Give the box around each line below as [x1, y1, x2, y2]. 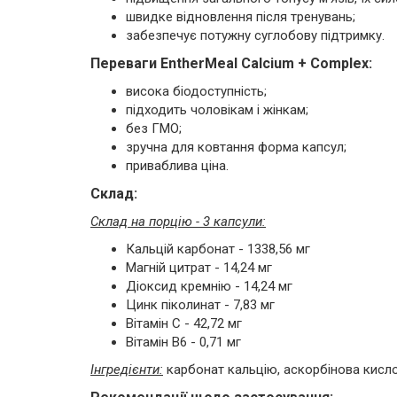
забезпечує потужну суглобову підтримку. [126, 27, 385, 43]
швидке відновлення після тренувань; [126, 9, 355, 25]
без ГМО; [126, 121, 182, 136]
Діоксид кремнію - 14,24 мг [126, 278, 292, 294]
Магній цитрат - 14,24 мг [126, 260, 272, 276]
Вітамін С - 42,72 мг [126, 315, 242, 331]
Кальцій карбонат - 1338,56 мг [126, 241, 310, 257]
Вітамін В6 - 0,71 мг [126, 334, 241, 350]
